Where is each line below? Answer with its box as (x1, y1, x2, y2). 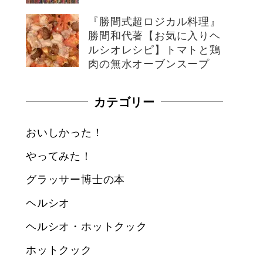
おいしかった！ (26, 124, 103, 139)
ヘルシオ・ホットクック (26, 218, 147, 233)
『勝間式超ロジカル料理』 (88, 14, 221, 28)
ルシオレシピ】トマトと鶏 (88, 42, 221, 56)
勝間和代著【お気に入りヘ (88, 28, 221, 42)
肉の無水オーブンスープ (88, 56, 210, 70)
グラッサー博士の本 (26, 171, 126, 186)
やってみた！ (26, 148, 92, 163)
